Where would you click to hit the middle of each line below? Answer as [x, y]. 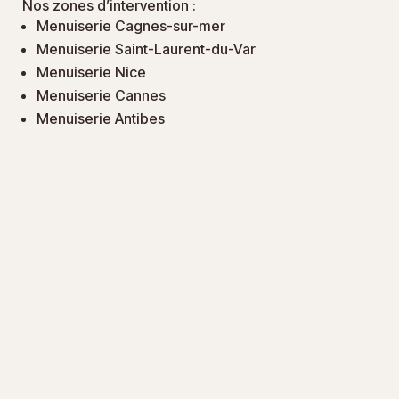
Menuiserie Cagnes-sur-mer [131, 26]
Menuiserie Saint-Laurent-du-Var [146, 49]
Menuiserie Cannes [103, 96]
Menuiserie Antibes [102, 119]
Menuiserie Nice [93, 73]
